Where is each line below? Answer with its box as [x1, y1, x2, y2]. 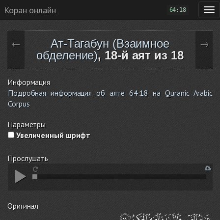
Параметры [7, 119, 46, 129]
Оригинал [7, 201, 39, 211]
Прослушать [7, 153, 48, 163]
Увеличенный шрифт [14, 130, 91, 140]
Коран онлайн [4, 4, 56, 16]
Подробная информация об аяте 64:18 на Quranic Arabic [8, 88, 213, 98]
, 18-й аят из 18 [98, 49, 184, 62]
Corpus [8, 99, 30, 109]
